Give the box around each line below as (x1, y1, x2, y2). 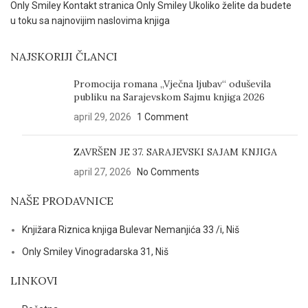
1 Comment (137, 111, 188, 122)
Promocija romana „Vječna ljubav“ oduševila (74, 78, 271, 90)
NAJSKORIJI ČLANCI (10, 49, 118, 63)
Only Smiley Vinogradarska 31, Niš (22, 246, 168, 257)
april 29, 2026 (74, 111, 131, 122)
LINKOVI (10, 274, 58, 287)
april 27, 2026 (74, 166, 131, 177)
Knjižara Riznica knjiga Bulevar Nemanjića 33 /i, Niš (22, 224, 239, 235)
